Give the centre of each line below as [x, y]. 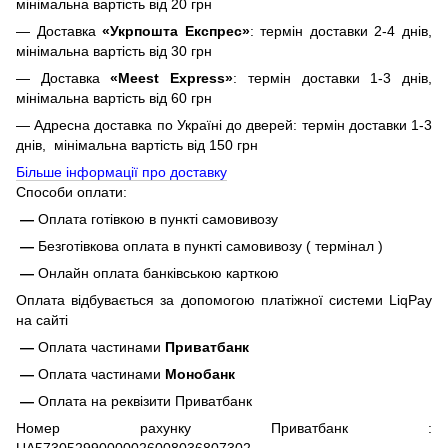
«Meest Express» [172, 78]
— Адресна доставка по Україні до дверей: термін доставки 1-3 [224, 125]
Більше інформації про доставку [121, 172]
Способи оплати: [71, 192]
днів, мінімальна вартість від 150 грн [137, 145]
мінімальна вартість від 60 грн [114, 98]
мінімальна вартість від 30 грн [114, 51]
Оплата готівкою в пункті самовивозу [158, 219]
